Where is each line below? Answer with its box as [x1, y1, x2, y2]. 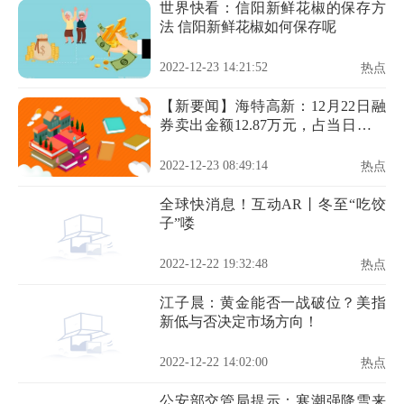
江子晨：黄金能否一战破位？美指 [160, 295, 386, 310]
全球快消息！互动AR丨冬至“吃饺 [160, 197, 386, 212]
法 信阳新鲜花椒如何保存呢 [160, 19, 336, 34]
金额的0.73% [160, 136, 240, 151]
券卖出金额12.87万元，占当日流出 [160, 117, 386, 133]
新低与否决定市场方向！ [160, 314, 318, 329]
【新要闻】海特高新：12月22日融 [160, 98, 386, 114]
